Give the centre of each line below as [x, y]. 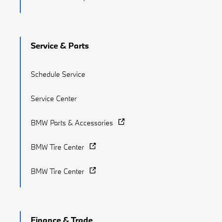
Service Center [54, 98]
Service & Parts [60, 45]
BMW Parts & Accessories [72, 122]
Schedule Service [58, 74]
